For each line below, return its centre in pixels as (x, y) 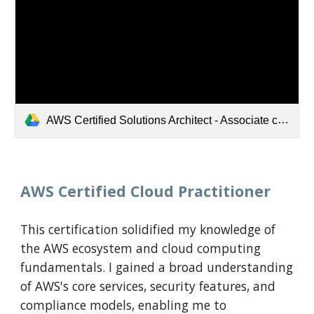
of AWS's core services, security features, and (148, 286)
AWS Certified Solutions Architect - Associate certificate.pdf (162, 120)
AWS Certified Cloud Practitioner (146, 191)
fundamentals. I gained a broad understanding (157, 267)
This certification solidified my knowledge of (148, 229)
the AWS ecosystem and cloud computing (141, 248)
